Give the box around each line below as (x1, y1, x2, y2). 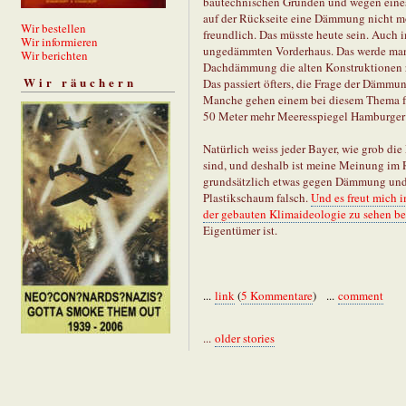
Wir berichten (21, 46, 88, 63)
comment (338, 286, 383, 304)
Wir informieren (21, 33, 98, 50)
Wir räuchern (24, 72, 137, 91)
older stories (215, 329, 275, 346)
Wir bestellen (21, 19, 86, 36)
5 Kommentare (241, 286, 313, 304)
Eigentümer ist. (203, 221, 277, 238)
